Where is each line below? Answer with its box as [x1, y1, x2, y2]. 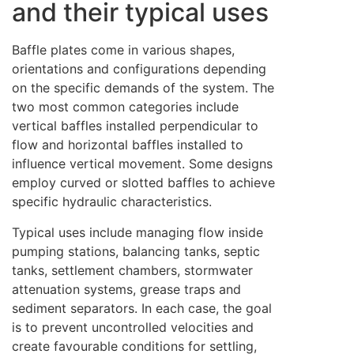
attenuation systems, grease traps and [12, 281, 241, 297]
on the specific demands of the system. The [12, 80, 274, 96]
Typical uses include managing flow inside [12, 224, 263, 240]
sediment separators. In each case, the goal [12, 299, 272, 316]
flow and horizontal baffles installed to [12, 137, 243, 153]
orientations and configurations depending [12, 61, 266, 77]
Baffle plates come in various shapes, [12, 42, 235, 58]
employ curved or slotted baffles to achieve [12, 175, 275, 191]
